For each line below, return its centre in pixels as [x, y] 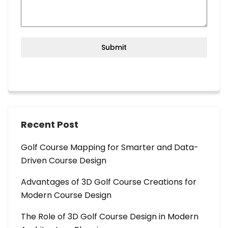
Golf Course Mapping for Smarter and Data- [110, 147]
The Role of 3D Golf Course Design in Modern [110, 216]
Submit [114, 47]
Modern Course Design [66, 195]
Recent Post [50, 124]
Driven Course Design [64, 160]
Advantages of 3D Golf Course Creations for [109, 182]
